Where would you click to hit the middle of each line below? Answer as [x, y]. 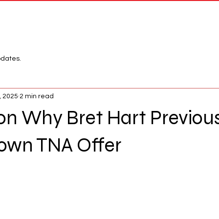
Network [67, 19]
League [155, 19]
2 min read [37, 96]
